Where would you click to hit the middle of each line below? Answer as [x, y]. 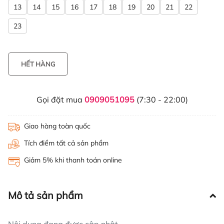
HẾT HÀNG [38, 64]
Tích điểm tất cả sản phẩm [66, 143]
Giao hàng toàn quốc [57, 126]
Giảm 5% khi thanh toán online [73, 160]
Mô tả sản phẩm [45, 195]
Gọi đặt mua [60, 100]
